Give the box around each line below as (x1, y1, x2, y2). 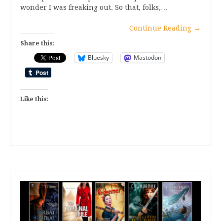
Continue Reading (129, 24, 191, 32)
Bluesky (88, 53, 109, 62)
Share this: (20, 39, 54, 47)
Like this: (20, 95, 48, 103)
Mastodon (134, 53, 161, 62)
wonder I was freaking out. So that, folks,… (20, 3, 168, 11)
